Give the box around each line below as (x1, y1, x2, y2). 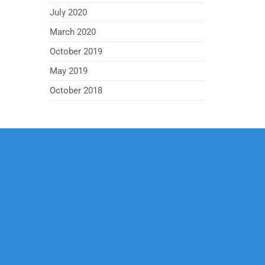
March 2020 (49, 27, 96, 37)
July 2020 (49, 7, 87, 18)
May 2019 (49, 66, 88, 76)
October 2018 (49, 85, 102, 96)
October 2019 (49, 46, 102, 57)
